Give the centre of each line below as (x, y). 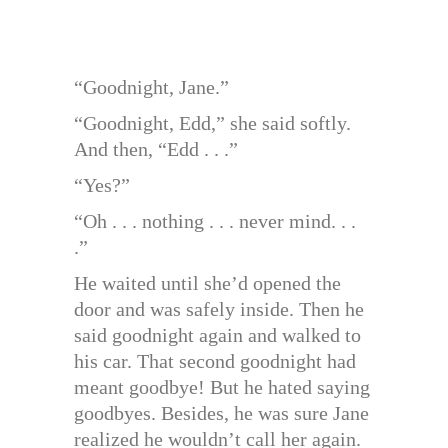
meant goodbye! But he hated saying (222, 387)
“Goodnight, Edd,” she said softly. (212, 123)
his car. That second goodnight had (215, 361)
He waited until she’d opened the (207, 283)
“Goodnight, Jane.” (151, 87)
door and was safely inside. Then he (219, 309)
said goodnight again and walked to (217, 335)
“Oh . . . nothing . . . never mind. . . (215, 221)
